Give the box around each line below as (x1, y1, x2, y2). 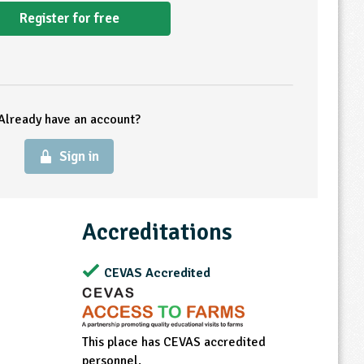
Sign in (59, 148, 100, 166)
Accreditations (82, 218, 232, 247)
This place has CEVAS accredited (82, 334, 266, 351)
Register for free (19, 9, 119, 27)
